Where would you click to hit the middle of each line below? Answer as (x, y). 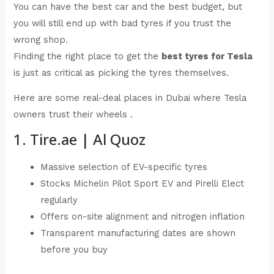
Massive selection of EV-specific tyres (124, 167)
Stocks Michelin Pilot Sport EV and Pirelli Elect (143, 184)
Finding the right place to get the (88, 56)
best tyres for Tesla (207, 56)
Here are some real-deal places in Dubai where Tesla (130, 98)
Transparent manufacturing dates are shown (138, 233)
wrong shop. (41, 39)
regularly (59, 200)
